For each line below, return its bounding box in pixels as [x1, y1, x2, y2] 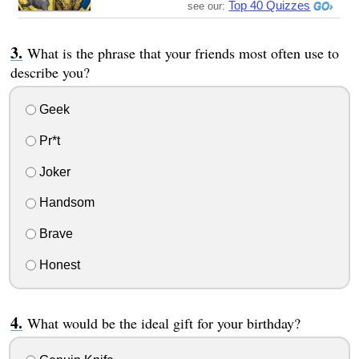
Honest [35, 257, 80, 272]
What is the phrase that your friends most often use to [26, 43, 339, 63]
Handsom [35, 196, 95, 210]
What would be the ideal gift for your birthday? [26, 313, 301, 333]
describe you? [10, 63, 90, 83]
